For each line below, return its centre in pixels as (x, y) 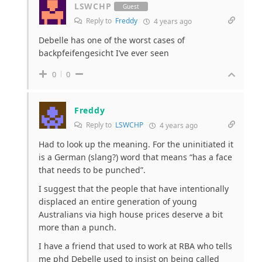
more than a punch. (77, 227)
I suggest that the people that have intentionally (134, 189)
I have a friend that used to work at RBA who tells (135, 246)
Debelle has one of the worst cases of (112, 40)
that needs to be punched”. (92, 170)
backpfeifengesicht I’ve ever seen (104, 53)
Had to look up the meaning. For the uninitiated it (136, 144)
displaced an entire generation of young (118, 202)
